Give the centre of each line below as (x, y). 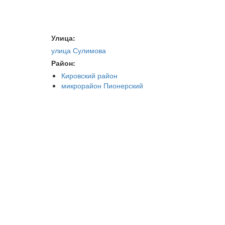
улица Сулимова (79, 50)
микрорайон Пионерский (102, 86)
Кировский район (89, 76)
